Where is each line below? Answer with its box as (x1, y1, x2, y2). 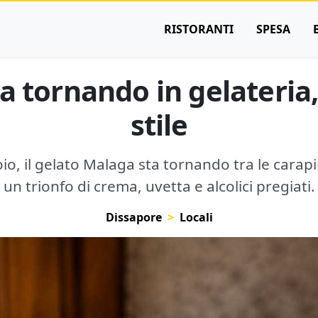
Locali (179, 209, 213, 225)
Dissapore (105, 209, 162, 225)
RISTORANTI (164, 21, 234, 37)
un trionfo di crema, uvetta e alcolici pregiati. (3, 176, 315, 196)
